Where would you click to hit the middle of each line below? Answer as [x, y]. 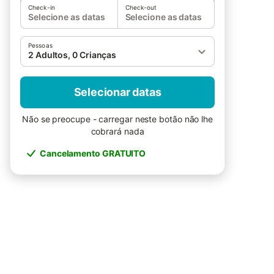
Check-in [42, 7]
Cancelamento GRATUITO [93, 153]
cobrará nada [117, 131]
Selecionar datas [117, 92]
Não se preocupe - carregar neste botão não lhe [117, 119]
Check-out [141, 7]
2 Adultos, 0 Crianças [72, 55]
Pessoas [40, 45]
